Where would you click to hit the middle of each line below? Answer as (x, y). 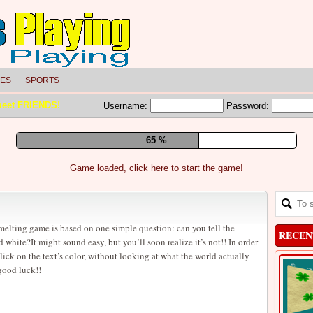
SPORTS (42, 80)
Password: (249, 106)
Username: (126, 106)
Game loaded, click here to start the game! (156, 168)
